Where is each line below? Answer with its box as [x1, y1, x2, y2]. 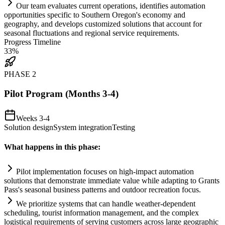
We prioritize [16, 199, 59, 208]
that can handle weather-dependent [83, 199, 195, 208]
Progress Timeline [4, 38, 61, 47]
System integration [53, 123, 112, 132]
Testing [112, 123, 135, 132]
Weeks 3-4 [16, 114, 50, 123]
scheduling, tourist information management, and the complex [4, 208, 199, 217]
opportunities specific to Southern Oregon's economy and [4, 11, 185, 20]
